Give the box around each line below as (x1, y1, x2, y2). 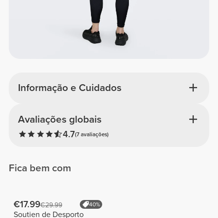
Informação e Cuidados (18, 82, 122, 94)
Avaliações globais (18, 113, 102, 126)
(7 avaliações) (74, 131, 109, 138)
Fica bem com (9, 162, 72, 175)
